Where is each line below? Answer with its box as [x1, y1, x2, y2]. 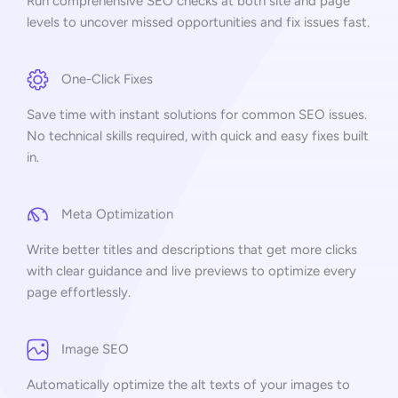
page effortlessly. [27, 283, 131, 300]
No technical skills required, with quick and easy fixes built [27, 127, 369, 144]
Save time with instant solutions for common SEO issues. [27, 106, 367, 123]
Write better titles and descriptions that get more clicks [27, 241, 357, 258]
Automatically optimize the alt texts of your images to [27, 376, 350, 393]
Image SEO [61, 340, 129, 357]
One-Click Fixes [61, 70, 153, 87]
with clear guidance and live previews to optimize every [27, 262, 356, 279]
